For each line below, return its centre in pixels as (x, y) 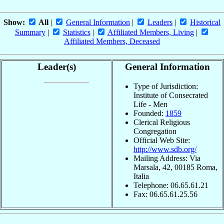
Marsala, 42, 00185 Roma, (175, 167)
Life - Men (150, 104)
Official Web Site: (162, 140)
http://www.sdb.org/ (165, 149)
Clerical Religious (162, 122)
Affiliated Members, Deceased (112, 41)
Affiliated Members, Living (150, 32)
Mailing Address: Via (167, 158)
